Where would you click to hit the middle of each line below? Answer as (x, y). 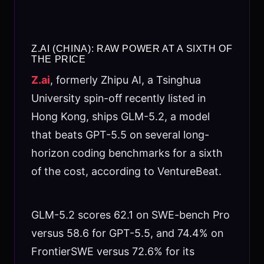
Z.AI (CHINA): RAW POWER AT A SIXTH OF (132, 49)
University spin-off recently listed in (118, 98)
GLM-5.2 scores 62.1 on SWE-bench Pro (130, 214)
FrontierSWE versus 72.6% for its (113, 251)
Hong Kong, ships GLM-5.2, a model (120, 116)
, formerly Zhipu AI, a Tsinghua (125, 80)
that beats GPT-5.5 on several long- (120, 134)
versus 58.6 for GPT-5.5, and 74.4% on (127, 233)
